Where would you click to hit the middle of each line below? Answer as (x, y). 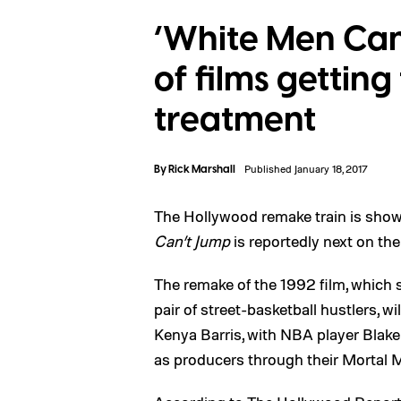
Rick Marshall (202, 170)
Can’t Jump (192, 241)
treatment (235, 120)
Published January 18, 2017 (306, 169)
